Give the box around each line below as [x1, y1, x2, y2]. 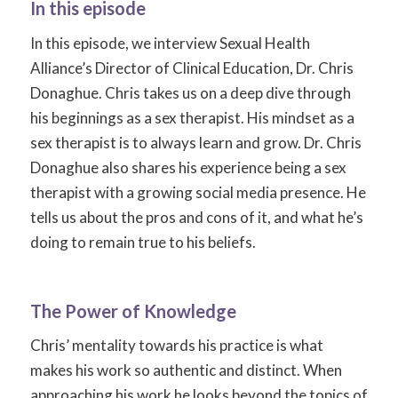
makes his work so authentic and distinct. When [29, 361, 342, 380]
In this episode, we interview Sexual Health [29, 33, 310, 52]
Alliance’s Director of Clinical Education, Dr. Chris [29, 58, 354, 77]
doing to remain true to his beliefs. [29, 232, 256, 251]
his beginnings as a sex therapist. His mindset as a [29, 107, 354, 127]
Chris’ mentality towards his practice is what [29, 336, 323, 355]
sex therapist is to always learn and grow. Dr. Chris [29, 132, 362, 152]
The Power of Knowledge [29, 299, 236, 322]
